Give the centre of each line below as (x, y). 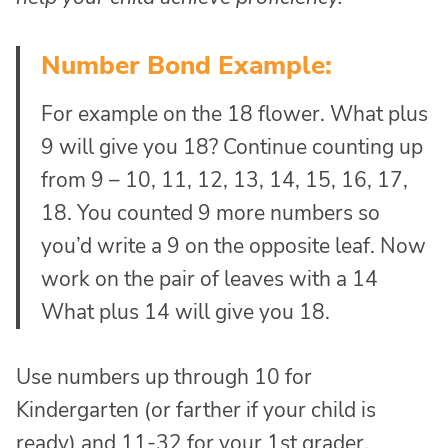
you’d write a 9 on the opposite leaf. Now (233, 246)
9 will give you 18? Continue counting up (232, 147)
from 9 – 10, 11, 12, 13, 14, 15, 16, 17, (224, 180)
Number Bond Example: (186, 66)
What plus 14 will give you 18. (185, 312)
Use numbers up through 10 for (164, 377)
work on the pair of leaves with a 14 (209, 279)
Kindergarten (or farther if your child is (196, 410)
